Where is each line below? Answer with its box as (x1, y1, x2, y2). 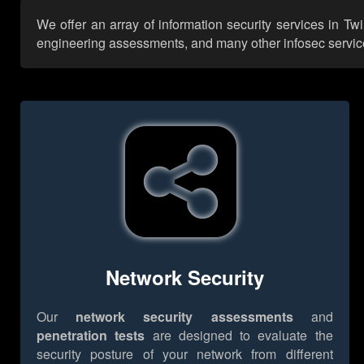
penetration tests (37, 325, 145, 344)
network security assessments (76, 306, 293, 326)
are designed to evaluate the (145, 325, 333, 344)
